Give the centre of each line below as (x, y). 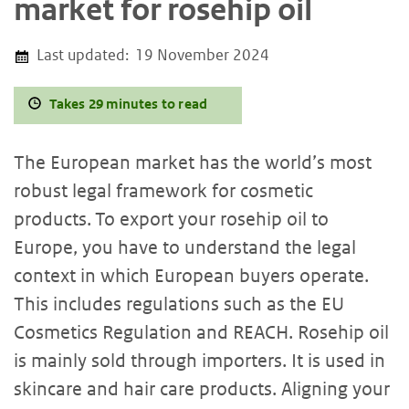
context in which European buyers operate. (191, 275)
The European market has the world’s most (193, 162)
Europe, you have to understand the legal (185, 247)
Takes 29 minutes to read (128, 103)
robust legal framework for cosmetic (163, 190)
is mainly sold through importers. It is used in (199, 360)
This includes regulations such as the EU (179, 304)
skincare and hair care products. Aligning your (202, 388)
